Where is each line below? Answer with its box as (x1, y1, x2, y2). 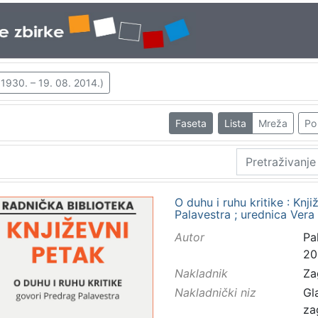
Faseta (175, 116, 207, 129)
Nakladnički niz (174, 285, 256, 300)
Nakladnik (174, 266, 228, 281)
